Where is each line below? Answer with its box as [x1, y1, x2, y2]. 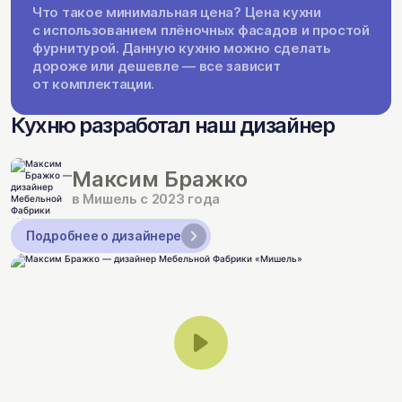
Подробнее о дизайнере [26, 227, 182, 243]
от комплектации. [32, 74, 155, 92]
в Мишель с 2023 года [72, 189, 220, 207]
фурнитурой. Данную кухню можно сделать [32, 39, 331, 57]
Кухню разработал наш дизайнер [11, 111, 335, 138]
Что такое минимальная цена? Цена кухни [32, 3, 321, 21]
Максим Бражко [72, 165, 248, 192]
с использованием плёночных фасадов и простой [32, 21, 370, 39]
